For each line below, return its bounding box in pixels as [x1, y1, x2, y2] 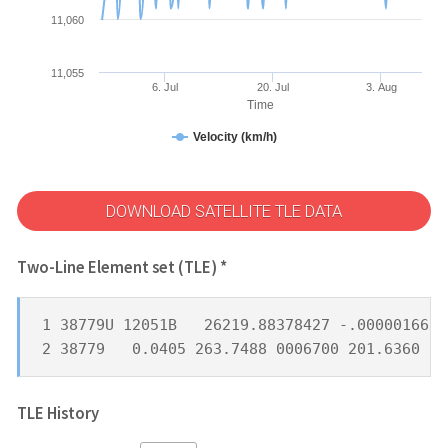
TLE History [16, 402, 99, 424]
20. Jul [256, 80, 289, 93]
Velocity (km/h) [192, 129, 277, 144]
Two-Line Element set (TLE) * [16, 257, 227, 279]
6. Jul [152, 80, 179, 93]
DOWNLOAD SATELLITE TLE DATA [106, 201, 342, 221]
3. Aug [365, 80, 397, 93]
